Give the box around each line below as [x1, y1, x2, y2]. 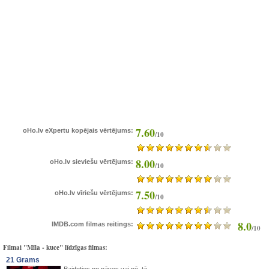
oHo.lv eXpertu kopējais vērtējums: [23, 127, 133, 134]
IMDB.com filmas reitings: [52, 220, 133, 228]
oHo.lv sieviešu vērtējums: [50, 158, 133, 165]
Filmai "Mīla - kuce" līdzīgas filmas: [3, 243, 107, 252]
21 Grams [6, 256, 40, 264]
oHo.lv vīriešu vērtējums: [55, 189, 133, 196]
